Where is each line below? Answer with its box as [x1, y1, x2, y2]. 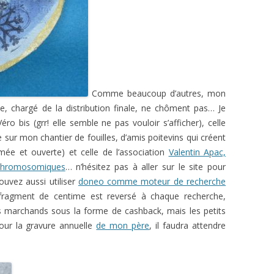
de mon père [96, 220, 150, 231]
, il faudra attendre [149, 220, 226, 231]
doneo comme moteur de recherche [78, 176, 226, 187]
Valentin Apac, [168, 146, 226, 158]
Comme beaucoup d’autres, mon [88, 87, 226, 99]
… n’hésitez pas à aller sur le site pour [65, 161, 226, 172]
